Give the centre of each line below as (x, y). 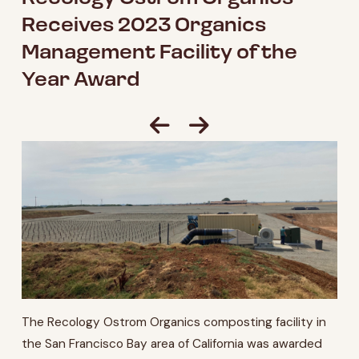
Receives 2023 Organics (143, 27)
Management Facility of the (159, 54)
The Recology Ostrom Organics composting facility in (173, 322)
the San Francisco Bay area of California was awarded (171, 343)
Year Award (80, 81)
